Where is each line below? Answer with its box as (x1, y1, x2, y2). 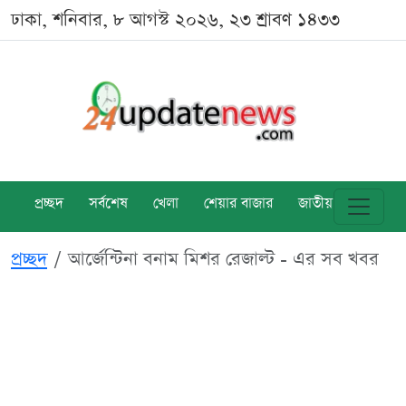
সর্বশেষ (89, 194, 128, 215)
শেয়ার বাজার (204, 194, 273, 215)
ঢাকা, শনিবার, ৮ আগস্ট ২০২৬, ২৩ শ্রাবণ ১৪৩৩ (11, 7, 340, 33)
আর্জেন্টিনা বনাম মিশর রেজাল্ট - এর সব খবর (68, 246, 379, 273)
